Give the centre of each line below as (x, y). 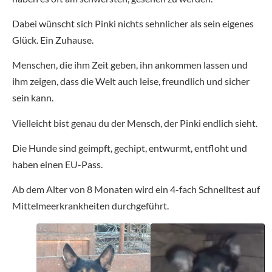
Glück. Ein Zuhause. (54, 39)
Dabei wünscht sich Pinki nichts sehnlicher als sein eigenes (133, 23)
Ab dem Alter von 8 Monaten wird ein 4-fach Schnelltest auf (136, 189)
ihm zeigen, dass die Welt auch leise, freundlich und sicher (131, 81)
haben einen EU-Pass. (57, 165)
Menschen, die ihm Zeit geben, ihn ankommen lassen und (130, 65)
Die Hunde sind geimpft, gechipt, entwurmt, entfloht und (130, 148)
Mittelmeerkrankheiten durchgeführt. (90, 206)
